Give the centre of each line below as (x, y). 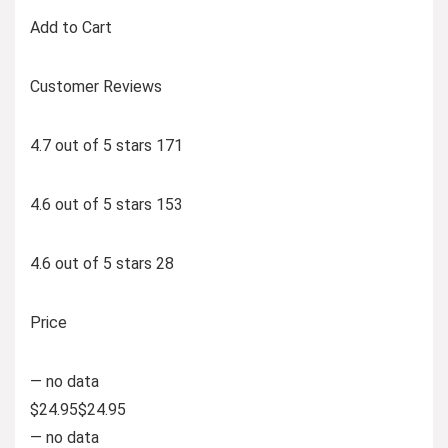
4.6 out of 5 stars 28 (102, 263)
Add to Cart (71, 27)
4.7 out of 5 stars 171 (106, 145)
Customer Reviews (96, 86)
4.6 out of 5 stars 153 (106, 204)
